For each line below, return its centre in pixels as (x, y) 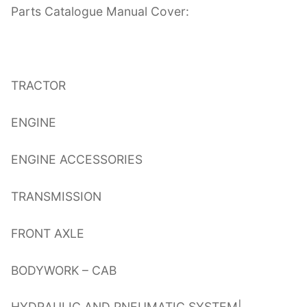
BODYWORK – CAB (64, 270)
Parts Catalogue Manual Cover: (100, 12)
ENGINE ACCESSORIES (77, 159)
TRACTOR (38, 86)
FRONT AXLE (48, 233)
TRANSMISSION (56, 196)
